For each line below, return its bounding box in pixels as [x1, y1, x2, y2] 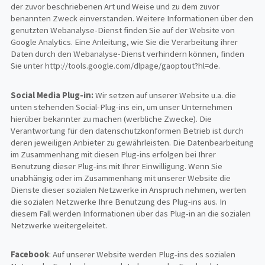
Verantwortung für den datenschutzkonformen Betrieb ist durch [11, 125, 244, 136]
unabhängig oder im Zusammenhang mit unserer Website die [11, 172, 231, 183]
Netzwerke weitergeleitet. [11, 219, 108, 231]
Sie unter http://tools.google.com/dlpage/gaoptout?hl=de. [11, 60, 221, 72]
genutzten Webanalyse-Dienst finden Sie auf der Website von [11, 25, 235, 36]
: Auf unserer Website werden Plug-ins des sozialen [49, 249, 236, 260]
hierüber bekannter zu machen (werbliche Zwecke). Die [11, 113, 212, 124]
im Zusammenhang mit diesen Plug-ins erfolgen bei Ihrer [11, 148, 216, 160]
